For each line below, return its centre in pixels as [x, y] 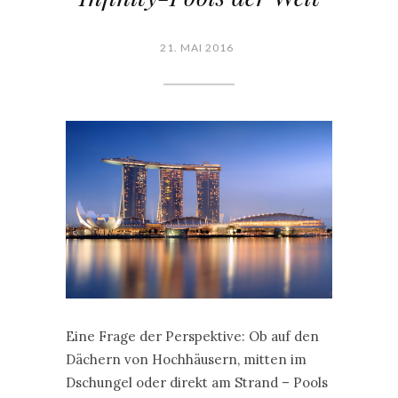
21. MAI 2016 [197, 47]
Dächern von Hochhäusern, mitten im [186, 359]
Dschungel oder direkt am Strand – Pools [197, 382]
